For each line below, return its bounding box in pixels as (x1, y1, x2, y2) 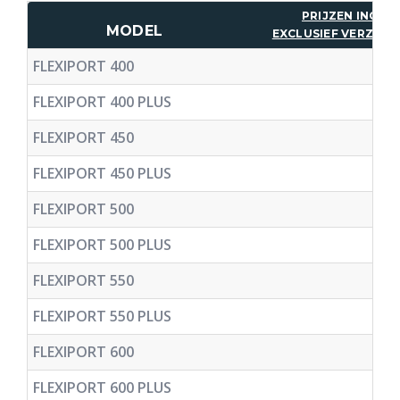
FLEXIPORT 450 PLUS (33, 162, 171, 183)
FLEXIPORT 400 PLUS (33, 91, 171, 112)
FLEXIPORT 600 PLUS (33, 377, 171, 397)
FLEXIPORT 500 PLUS (33, 234, 171, 254)
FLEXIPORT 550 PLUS (33, 305, 171, 326)
